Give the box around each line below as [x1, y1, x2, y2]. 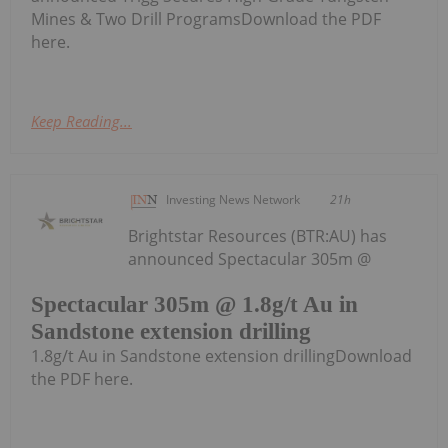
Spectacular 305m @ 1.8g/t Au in [31, 292, 358, 318]
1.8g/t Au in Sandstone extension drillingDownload [31, 345, 412, 368]
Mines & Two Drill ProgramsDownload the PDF [31, 7, 381, 30]
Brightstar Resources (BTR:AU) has [128, 224, 388, 247]
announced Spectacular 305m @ [128, 247, 372, 270]
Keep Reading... [31, 110, 132, 131]
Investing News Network [166, 190, 301, 208]
